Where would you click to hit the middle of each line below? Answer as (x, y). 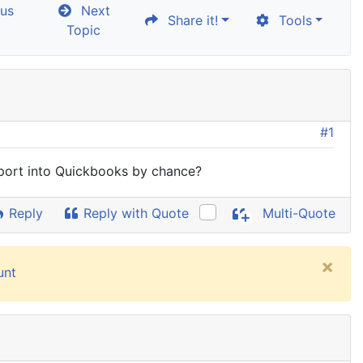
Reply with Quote (135, 213)
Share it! (189, 20)
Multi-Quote (297, 214)
